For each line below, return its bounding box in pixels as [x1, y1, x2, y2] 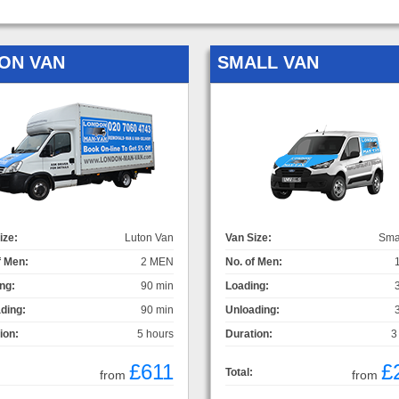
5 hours [137, 327, 174, 340]
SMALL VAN [217, 52, 319, 72]
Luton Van [125, 231, 174, 244]
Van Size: [225, 231, 272, 244]
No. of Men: [225, 255, 282, 268]
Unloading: [225, 303, 280, 316]
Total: [225, 365, 253, 379]
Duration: [225, 327, 273, 340]
